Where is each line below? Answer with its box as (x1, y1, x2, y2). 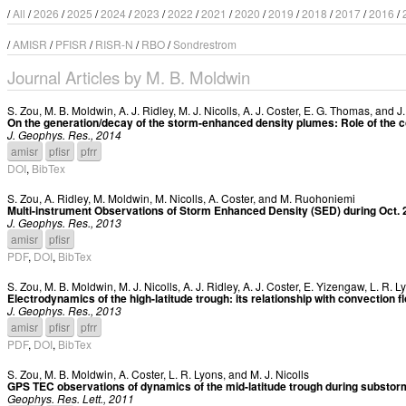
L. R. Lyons (169, 366, 223, 382)
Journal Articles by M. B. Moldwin (7, 65, 250, 89)
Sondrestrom (173, 36, 237, 52)
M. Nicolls (155, 190, 203, 206)
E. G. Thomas (304, 102, 370, 118)
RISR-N (95, 36, 133, 52)
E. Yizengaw (304, 278, 364, 294)
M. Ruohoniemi (280, 190, 355, 206)
